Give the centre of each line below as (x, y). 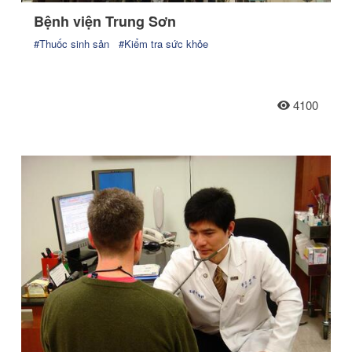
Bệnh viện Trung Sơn (104, 21)
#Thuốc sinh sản (71, 43)
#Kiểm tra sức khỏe (163, 43)
